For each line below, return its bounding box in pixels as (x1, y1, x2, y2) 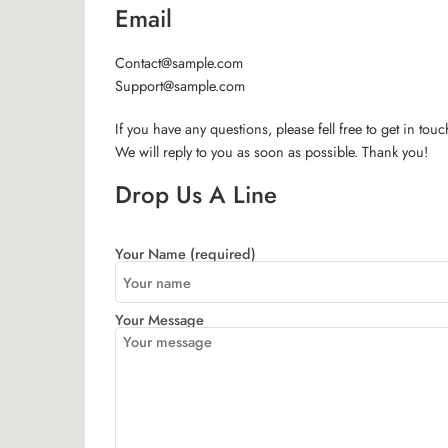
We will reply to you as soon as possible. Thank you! (115, 141, 429, 162)
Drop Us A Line (115, 177, 278, 212)
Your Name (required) (115, 243, 257, 264)
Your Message (115, 309, 205, 330)
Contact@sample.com (115, 52, 244, 73)
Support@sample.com (115, 75, 246, 96)
